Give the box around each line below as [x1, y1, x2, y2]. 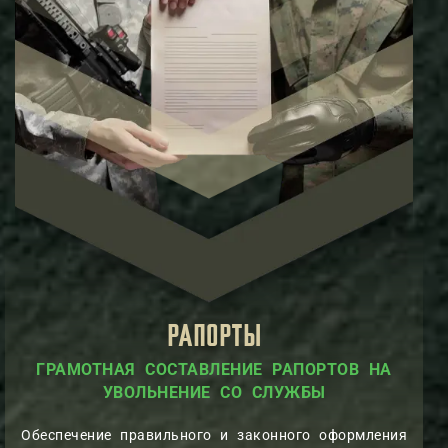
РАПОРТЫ [166, 322, 262, 353]
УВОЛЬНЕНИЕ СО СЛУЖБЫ [102, 382, 326, 402]
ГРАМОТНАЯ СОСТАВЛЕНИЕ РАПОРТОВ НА [36, 359, 392, 379]
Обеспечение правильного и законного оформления [21, 426, 407, 443]
